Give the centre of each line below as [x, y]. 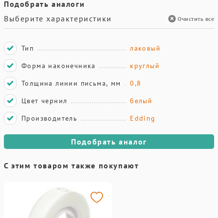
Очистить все [196, 18]
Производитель [50, 118]
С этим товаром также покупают [72, 165]
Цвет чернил [45, 101]
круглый [145, 66]
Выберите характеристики [58, 18]
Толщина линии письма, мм [71, 83]
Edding [143, 118]
